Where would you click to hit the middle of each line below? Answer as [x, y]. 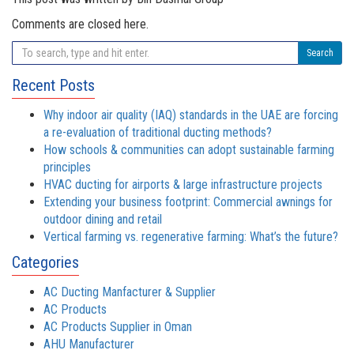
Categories [45, 262]
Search [320, 53]
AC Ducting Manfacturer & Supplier [130, 292]
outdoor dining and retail [103, 219]
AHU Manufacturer [89, 344]
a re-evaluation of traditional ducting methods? [158, 132]
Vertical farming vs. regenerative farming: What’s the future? [191, 237]
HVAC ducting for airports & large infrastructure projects [183, 185]
